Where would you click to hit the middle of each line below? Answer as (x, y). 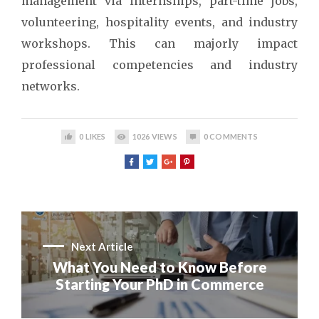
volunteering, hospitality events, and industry (159, 22)
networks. (52, 86)
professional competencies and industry (159, 65)
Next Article (102, 246)
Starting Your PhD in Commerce (159, 284)
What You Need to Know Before (159, 267)
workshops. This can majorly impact (159, 43)
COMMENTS (232, 136)
